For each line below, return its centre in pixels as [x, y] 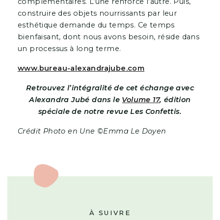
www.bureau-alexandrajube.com [81, 68]
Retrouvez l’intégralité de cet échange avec [110, 88]
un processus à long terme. [70, 48]
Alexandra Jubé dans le [76, 99]
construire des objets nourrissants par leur [97, 13]
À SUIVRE [110, 213]
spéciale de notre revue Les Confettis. [110, 111]
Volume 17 [141, 99]
